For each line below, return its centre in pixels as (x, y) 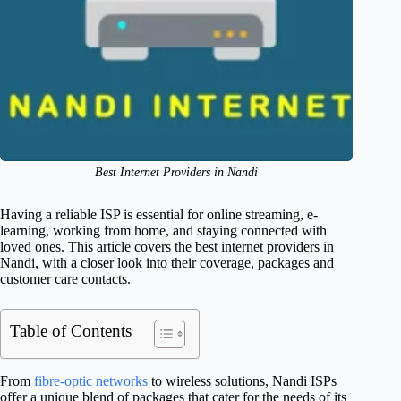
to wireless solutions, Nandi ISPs (242, 381)
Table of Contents (71, 331)
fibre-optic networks (91, 381)
